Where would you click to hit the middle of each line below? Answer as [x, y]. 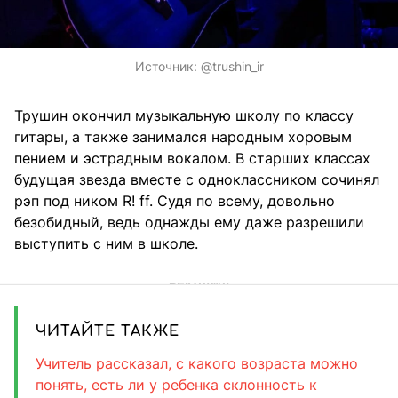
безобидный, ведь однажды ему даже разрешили [189, 222]
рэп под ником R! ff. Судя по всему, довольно [175, 200]
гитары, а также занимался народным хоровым [183, 136]
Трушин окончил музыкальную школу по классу [184, 115]
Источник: [167, 66]
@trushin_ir [232, 66]
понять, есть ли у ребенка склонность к [176, 384]
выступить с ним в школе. [106, 243]
